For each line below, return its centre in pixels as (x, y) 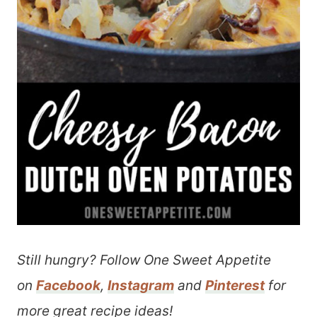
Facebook (68, 286)
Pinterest (235, 286)
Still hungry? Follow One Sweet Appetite (144, 260)
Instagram (141, 286)
